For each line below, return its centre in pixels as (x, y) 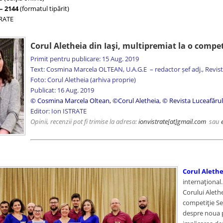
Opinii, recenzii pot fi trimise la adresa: (84, 121)
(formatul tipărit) (44, 8)
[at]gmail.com (187, 121)
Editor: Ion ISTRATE (58, 111)
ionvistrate (153, 121)
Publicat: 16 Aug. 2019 (62, 90)
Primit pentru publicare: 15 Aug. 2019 (84, 59)
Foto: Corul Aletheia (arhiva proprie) (83, 80)
